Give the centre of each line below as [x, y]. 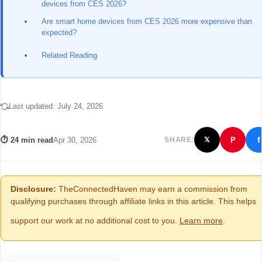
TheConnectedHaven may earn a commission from [152, 189]
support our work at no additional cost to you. [95, 220]
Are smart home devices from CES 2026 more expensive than [147, 21]
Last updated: [33, 106]
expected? [59, 32]
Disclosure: [33, 189]
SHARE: [179, 139]
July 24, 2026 [80, 106]
